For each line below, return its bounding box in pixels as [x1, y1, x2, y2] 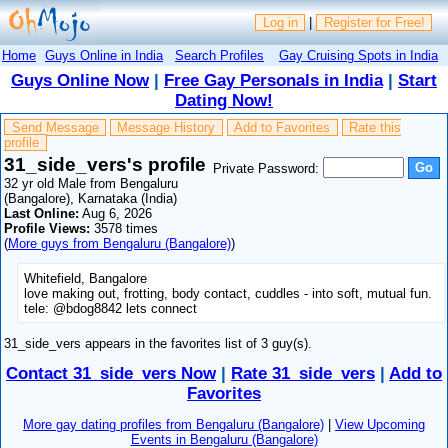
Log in [262, 15, 298, 31]
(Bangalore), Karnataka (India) [4, 190, 178, 206]
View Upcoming [335, 416, 425, 432]
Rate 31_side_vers [231, 363, 375, 383]
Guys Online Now [11, 71, 149, 90]
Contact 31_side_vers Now [6, 363, 216, 383]
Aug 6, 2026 [79, 205, 153, 221]
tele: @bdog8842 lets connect [24, 300, 198, 316]
